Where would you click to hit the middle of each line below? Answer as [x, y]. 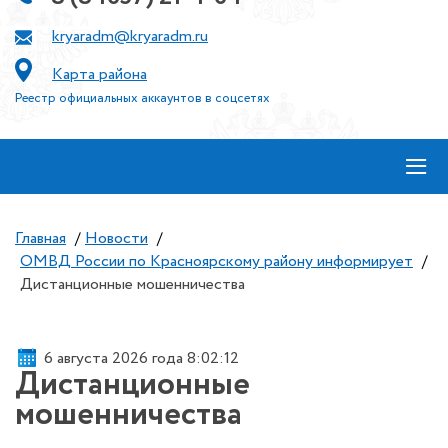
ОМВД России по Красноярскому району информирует [216, 261]
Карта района [99, 74]
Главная [40, 238]
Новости [116, 238]
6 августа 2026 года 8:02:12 [141, 358]
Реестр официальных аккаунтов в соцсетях [142, 98]
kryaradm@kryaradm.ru [130, 36]
